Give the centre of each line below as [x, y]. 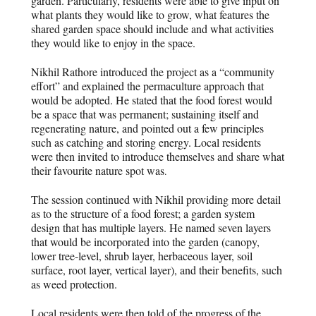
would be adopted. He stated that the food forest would [152, 99]
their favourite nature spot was [98, 170]
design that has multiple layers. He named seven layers [151, 228]
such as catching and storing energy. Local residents [146, 142]
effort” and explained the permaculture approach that [148, 85]
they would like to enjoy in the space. [114, 42]
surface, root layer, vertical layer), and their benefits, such [157, 270]
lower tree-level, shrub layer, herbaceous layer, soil [142, 256]
